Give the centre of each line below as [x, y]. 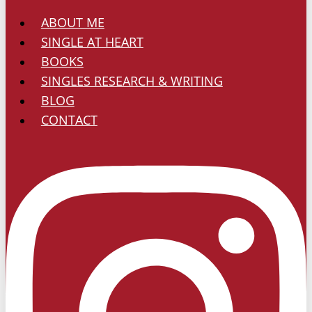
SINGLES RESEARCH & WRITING [132, 81]
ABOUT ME [72, 23]
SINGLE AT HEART [92, 42]
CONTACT [69, 120]
